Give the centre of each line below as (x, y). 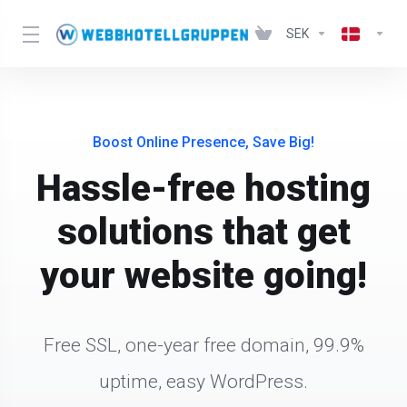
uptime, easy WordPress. (203, 382)
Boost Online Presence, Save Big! (203, 142)
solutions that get (203, 232)
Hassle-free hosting (203, 189)
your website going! (203, 276)
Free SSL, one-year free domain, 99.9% (203, 345)
